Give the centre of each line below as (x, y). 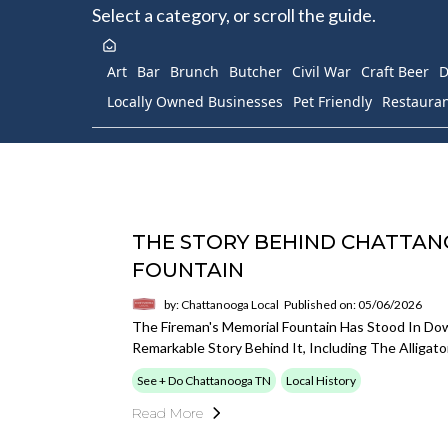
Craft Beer (395, 71)
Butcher (255, 71)
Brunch (194, 71)
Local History (321, 380)
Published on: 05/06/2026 (353, 304)
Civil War (321, 71)
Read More (167, 413)
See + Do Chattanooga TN (204, 380)
